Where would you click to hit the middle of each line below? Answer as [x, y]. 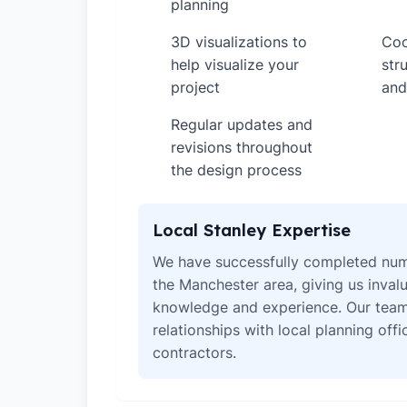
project [195, 87]
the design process [236, 170]
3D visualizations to [239, 42]
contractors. [194, 352]
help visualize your [235, 65]
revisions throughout [242, 147]
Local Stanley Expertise [252, 230]
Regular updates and [242, 124]
